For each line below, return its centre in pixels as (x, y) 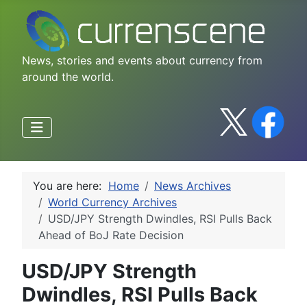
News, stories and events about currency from (142, 60)
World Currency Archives (112, 202)
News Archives (193, 185)
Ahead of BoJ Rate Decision (111, 235)
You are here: (71, 185)
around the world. (68, 76)
